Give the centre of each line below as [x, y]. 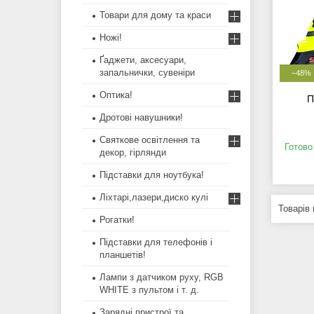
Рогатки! [117, 220]
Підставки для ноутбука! [152, 175]
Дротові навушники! [141, 118]
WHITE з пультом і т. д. [149, 290]
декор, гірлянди [133, 153]
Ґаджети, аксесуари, [143, 60]
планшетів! [123, 255]
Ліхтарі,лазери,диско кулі [154, 198]
